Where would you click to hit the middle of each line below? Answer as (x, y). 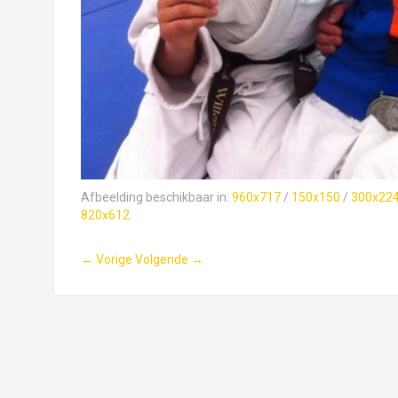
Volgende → (169, 259)
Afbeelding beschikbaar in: (156, 197)
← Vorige (106, 259)
